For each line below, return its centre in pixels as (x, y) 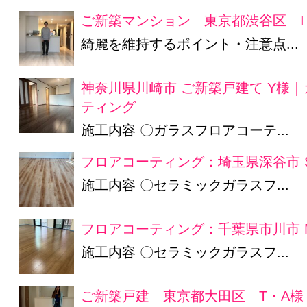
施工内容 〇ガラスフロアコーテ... (185, 130)
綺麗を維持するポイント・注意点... (190, 43)
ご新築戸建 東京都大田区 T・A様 (193, 295)
